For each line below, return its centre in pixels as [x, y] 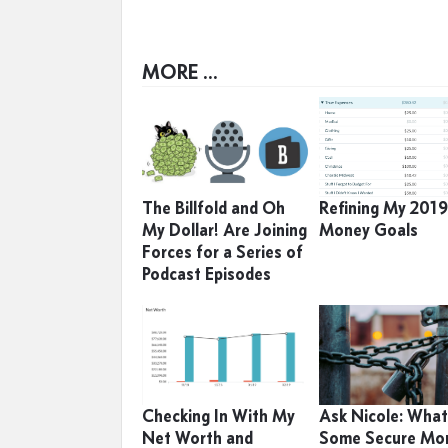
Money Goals [369, 229]
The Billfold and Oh [213, 207]
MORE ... [180, 71]
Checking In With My [218, 415]
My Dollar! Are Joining [224, 229]
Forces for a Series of [222, 251]
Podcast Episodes [206, 273]
